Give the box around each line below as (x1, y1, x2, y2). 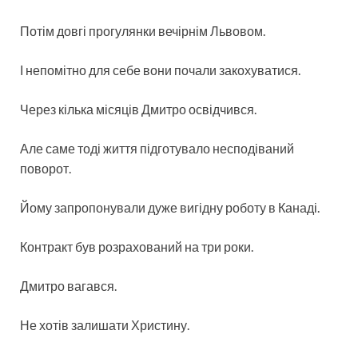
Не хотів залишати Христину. (20, 316, 189, 332)
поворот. (20, 160, 71, 176)
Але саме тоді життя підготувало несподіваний (20, 140, 294, 156)
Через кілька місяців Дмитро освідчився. (20, 101, 257, 117)
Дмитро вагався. (20, 277, 117, 293)
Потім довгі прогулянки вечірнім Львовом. (20, 22, 265, 38)
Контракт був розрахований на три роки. (20, 238, 253, 254)
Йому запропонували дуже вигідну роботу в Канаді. (20, 199, 320, 215)
